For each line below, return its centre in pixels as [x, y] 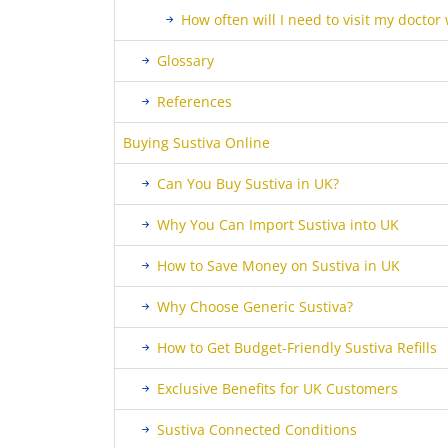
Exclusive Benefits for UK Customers [277, 388]
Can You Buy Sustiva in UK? [248, 183]
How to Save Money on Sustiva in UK [278, 265]
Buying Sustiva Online [196, 142]
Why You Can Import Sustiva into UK [278, 224]
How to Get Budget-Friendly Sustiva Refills [297, 347]
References [194, 101]
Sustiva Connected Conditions [257, 429]
